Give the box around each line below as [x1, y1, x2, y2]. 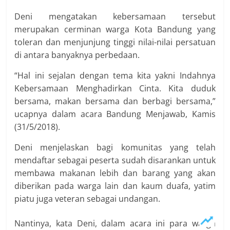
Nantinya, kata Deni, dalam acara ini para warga [14, 218, 216, 229]
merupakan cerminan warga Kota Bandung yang [14, 24, 216, 35]
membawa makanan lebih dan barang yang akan [14, 167, 216, 179]
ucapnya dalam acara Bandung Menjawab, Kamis [14, 108, 216, 120]
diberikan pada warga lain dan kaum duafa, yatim [14, 180, 216, 191]
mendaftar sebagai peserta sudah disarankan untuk [14, 155, 216, 166]
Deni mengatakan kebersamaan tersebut [14, 11, 216, 22]
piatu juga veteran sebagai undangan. [14, 193, 161, 204]
